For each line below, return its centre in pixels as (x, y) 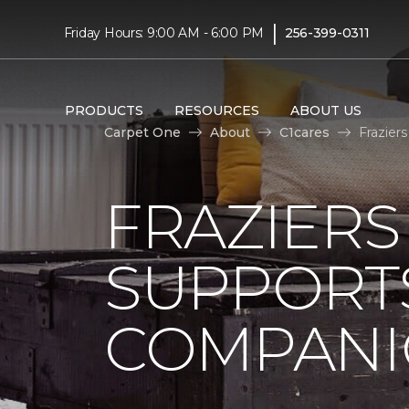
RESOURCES (216, 110)
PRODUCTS (104, 110)
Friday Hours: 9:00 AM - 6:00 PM (164, 32)
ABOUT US (325, 110)
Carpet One (142, 132)
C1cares (304, 132)
